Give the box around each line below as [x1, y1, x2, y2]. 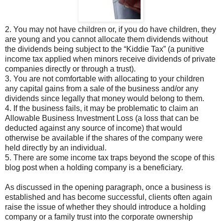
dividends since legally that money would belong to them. [5, 94, 204, 103]
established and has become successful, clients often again [5, 193, 212, 202]
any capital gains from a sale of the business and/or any [5, 84, 198, 93]
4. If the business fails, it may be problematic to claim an [5, 104, 198, 113]
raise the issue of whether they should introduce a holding [5, 203, 206, 212]
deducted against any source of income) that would [5, 124, 182, 133]
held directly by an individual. [5, 144, 107, 152]
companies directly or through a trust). [5, 65, 136, 74]
